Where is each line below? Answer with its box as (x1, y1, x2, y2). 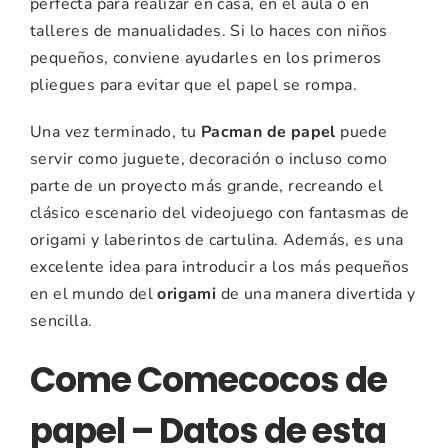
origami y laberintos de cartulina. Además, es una (30, 229, 404, 252)
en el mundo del (30, 283, 158, 306)
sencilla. (30, 310, 93, 333)
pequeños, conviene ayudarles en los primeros (30, 47, 382, 70)
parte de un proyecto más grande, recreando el (30, 175, 383, 198)
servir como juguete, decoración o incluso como (30, 148, 388, 171)
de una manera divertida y (216, 283, 416, 306)
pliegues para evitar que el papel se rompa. (30, 74, 358, 97)
